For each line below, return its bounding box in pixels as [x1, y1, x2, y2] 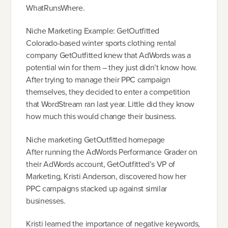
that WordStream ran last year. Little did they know [26, 98, 195, 110]
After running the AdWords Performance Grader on [26, 146, 197, 158]
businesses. [26, 194, 66, 207]
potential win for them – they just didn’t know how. [26, 62, 197, 74]
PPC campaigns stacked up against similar [26, 182, 167, 194]
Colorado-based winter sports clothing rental [26, 37, 176, 49]
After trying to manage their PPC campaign [26, 74, 170, 86]
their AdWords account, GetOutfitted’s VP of [26, 158, 175, 170]
